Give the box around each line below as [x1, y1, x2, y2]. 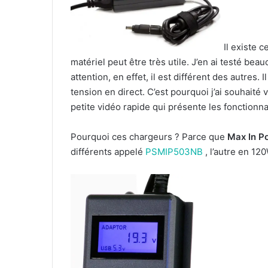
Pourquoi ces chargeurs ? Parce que [71, 131, 227, 143]
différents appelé [71, 146, 145, 158]
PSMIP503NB [145, 146, 203, 158]
